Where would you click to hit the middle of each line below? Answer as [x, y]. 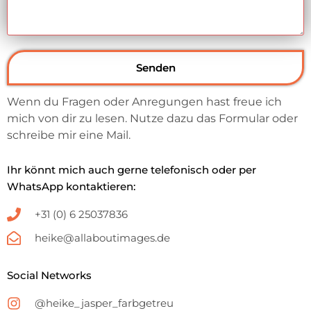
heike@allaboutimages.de [102, 238]
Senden [155, 68]
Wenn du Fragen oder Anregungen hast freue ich [144, 102]
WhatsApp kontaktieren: [71, 187]
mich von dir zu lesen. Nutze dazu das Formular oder [152, 118]
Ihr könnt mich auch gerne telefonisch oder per [132, 170]
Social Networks [49, 276]
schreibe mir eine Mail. [69, 135]
